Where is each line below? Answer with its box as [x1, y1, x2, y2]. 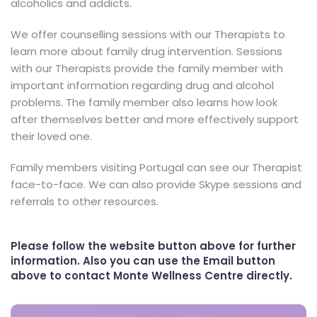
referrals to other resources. [11, 194, 158, 209]
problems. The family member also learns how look [11, 95, 277, 110]
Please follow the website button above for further [11, 238, 296, 253]
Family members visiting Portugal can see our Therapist [11, 160, 302, 175]
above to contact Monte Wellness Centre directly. [11, 268, 292, 283]
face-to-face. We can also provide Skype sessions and [11, 177, 301, 192]
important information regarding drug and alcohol [11, 78, 274, 93]
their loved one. [11, 129, 92, 144]
